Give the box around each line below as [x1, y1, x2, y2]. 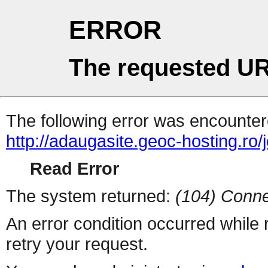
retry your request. [6, 234, 148, 254]
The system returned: [6, 186, 175, 206]
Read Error [30, 159, 119, 179]
